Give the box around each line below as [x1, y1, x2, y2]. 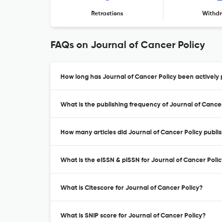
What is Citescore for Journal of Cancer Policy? [60, 185, 203, 191]
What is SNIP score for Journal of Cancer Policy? [60, 213, 206, 219]
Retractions [91, 11, 123, 17]
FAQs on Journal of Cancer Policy [51, 41, 205, 51]
